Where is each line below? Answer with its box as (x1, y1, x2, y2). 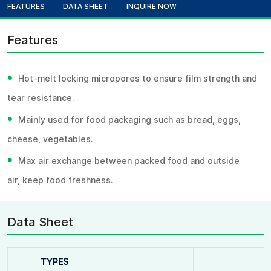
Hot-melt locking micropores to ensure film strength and (18, 72, 257, 85)
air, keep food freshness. (7, 174, 113, 186)
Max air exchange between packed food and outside (18, 154, 240, 167)
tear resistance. (7, 91, 74, 104)
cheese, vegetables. (7, 132, 93, 145)
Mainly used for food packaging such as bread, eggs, (18, 113, 241, 126)
